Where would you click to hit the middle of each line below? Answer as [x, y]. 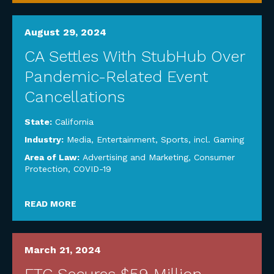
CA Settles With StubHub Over [135, 56]
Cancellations [75, 97]
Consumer [214, 157]
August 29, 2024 [65, 32]
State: [39, 122]
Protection [46, 169]
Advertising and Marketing [135, 157]
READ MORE [50, 204]
